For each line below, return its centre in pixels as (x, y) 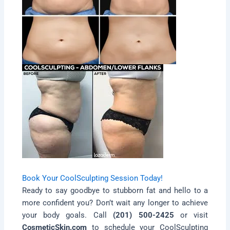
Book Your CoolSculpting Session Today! (92, 178)
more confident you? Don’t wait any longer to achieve (115, 203)
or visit (191, 215)
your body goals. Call (68, 215)
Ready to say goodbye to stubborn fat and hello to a (115, 190)
